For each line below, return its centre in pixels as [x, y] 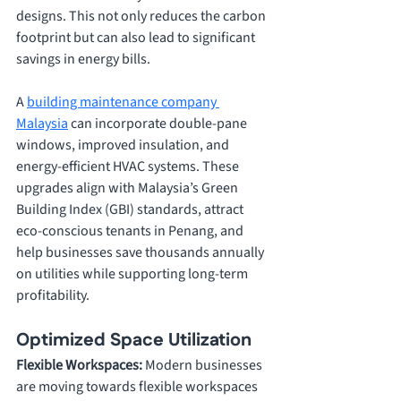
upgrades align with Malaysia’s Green [128, 188]
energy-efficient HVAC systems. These [129, 167]
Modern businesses [205, 366]
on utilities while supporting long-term [133, 274]
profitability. [53, 296]
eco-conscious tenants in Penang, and [131, 231]
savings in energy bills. [85, 60]
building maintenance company [123, 102]
